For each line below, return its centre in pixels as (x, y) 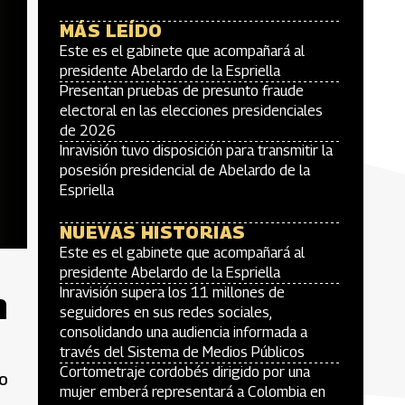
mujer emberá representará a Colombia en (193, 392)
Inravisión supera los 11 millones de (172, 292)
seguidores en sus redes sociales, (165, 312)
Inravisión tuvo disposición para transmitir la (196, 151)
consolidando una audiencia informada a (184, 332)
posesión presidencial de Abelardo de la (185, 170)
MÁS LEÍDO (111, 31)
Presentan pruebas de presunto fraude (182, 91)
